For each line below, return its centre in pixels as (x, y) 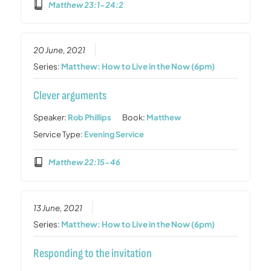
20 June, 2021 (60, 50)
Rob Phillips (90, 118)
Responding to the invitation (93, 253)
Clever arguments (70, 96)
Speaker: (51, 118)
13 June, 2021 (58, 207)
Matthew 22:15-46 (84, 162)
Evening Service (114, 135)
